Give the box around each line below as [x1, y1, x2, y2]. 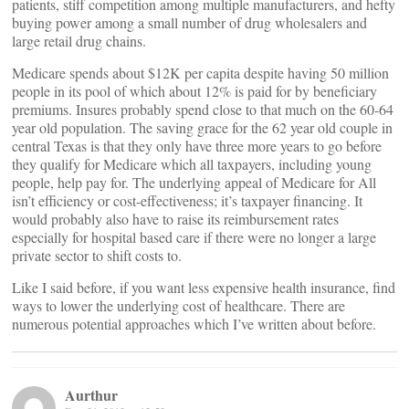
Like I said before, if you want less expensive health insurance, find [12, 278, 395, 297]
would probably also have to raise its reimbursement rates [12, 209, 339, 228]
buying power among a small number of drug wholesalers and [12, 13, 367, 32]
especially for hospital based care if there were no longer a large [12, 227, 376, 246]
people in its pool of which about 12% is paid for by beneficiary [12, 81, 377, 100]
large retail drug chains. [12, 31, 146, 50]
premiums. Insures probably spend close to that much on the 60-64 [12, 100, 393, 119]
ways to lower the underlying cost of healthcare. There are [12, 296, 345, 315]
